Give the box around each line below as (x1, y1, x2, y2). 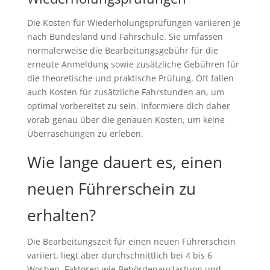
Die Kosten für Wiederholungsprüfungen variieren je (27, 17, 240, 29)
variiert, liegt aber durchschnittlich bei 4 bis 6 (27, 250, 212, 262)
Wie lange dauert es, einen (27, 151, 222, 174)
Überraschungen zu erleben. (27, 128, 143, 140)
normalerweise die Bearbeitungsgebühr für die (27, 45, 218, 57)
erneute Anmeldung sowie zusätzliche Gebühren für (27, 58, 239, 71)
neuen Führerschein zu (27, 178, 196, 200)
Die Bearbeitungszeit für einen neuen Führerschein (27, 236, 236, 248)
